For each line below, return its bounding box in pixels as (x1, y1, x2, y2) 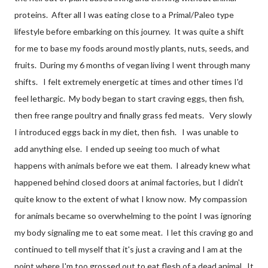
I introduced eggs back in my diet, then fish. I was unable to (14, 127, 239, 137)
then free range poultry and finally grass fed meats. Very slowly (14, 110, 252, 120)
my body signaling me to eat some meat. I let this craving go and (14, 227, 253, 237)
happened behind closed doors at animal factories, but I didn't (14, 177, 243, 187)
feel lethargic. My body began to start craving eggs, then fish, (14, 93, 244, 103)
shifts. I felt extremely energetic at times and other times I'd (14, 77, 243, 87)
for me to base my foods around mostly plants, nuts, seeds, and (14, 43, 249, 53)
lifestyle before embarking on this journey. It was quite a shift (14, 26, 244, 36)
